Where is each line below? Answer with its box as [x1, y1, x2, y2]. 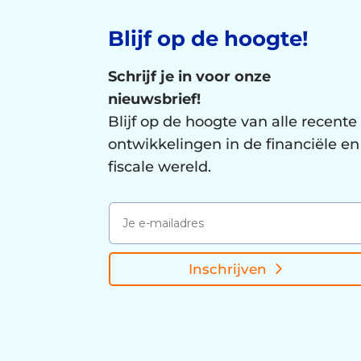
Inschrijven [189, 260, 268, 277]
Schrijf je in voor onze [108, 68, 272, 86]
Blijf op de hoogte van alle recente [108, 113, 358, 131]
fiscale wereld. [108, 158, 212, 176]
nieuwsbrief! [108, 90, 201, 109]
